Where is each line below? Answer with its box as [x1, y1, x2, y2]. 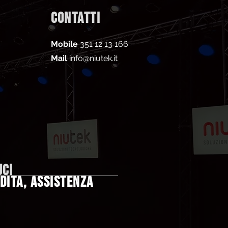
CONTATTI [51, 9, 101, 27]
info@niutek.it [69, 53, 118, 63]
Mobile [51, 39, 78, 49]
